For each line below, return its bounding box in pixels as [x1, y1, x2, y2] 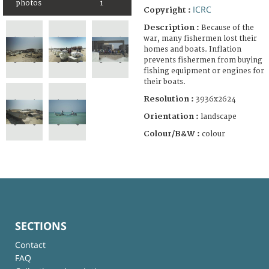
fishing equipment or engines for [144, 66, 264, 76]
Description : [144, 22, 201, 32]
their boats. [144, 77, 186, 86]
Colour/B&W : [144, 128, 202, 139]
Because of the [201, 23, 254, 32]
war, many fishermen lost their [144, 34, 257, 43]
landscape [201, 112, 237, 121]
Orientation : [144, 111, 201, 121]
